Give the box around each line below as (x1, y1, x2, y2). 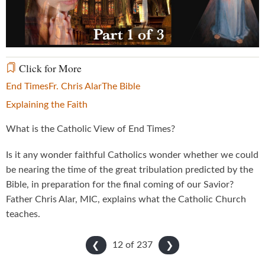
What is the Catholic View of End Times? (6, 124, 177, 134)
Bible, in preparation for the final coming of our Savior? (6, 180, 234, 190)
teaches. (6, 209, 43, 219)
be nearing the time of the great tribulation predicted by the (6, 165, 253, 175)
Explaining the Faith (6, 99, 88, 109)
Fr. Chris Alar (49, 81, 102, 91)
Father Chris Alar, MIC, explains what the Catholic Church (6, 195, 246, 205)
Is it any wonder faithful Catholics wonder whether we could (6, 150, 258, 160)
